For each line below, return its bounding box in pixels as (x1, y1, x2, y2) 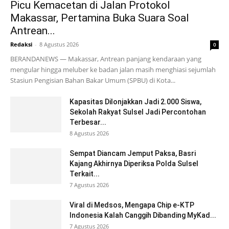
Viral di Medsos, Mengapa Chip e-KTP (70, 200, 194, 209)
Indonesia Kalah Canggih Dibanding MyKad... (70, 211, 216, 219)
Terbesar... (70, 118, 106, 126)
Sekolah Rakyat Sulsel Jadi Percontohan (70, 107, 206, 116)
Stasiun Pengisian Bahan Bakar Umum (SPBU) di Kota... (10, 75, 175, 85)
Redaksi (10, 40, 32, 48)
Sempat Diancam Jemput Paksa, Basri (70, 149, 196, 157)
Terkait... (70, 169, 100, 178)
